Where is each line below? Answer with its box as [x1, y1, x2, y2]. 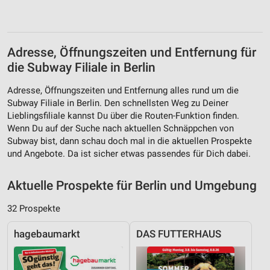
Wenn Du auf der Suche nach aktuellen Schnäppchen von [7, 122, 234, 134]
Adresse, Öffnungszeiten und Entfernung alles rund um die [7, 84, 239, 96]
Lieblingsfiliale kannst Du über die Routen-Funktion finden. [7, 110, 239, 121]
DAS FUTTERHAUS [136, 228, 221, 240]
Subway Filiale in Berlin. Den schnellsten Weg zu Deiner [7, 97, 228, 108]
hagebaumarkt [14, 228, 80, 240]
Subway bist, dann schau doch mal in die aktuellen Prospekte [7, 135, 252, 146]
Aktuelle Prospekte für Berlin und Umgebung [7, 178, 257, 193]
